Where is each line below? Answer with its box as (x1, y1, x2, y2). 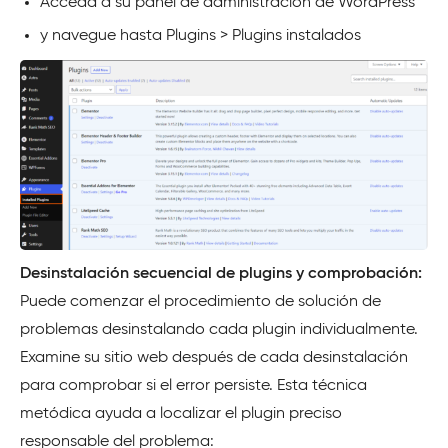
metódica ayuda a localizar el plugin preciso (20, 405, 342, 422)
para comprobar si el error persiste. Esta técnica (20, 377, 367, 394)
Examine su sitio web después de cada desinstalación (20, 349, 408, 366)
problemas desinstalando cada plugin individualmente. (20, 321, 418, 338)
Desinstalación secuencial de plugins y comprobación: (20, 265, 422, 282)
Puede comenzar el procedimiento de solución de (20, 293, 381, 310)
